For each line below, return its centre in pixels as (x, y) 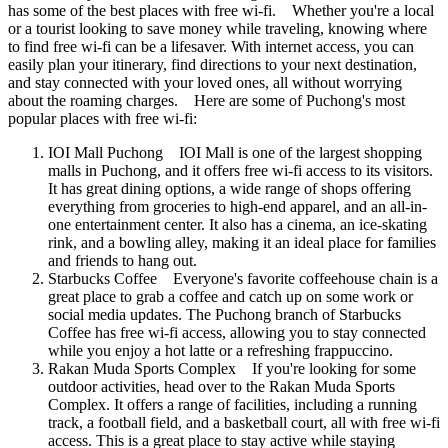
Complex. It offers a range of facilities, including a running (232, 404)
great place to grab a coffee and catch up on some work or (230, 296)
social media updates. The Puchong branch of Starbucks (224, 314)
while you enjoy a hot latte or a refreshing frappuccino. (226, 350)
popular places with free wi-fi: (108, 118)
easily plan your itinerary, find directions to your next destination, (212, 64)
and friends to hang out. (128, 260)
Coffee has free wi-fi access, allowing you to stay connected (237, 332)
